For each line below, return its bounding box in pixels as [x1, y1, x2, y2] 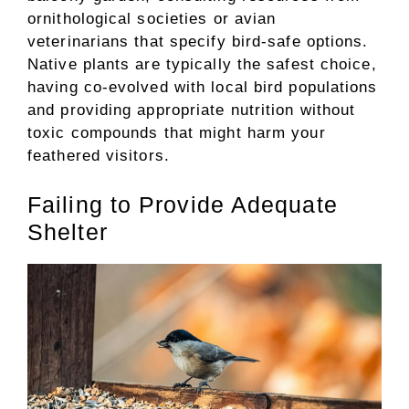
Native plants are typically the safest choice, [27, 56, 377, 73]
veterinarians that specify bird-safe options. [27, 33, 369, 50]
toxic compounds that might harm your [27, 124, 326, 142]
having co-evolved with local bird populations [27, 79, 378, 96]
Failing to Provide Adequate [27, 191, 338, 217]
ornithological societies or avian [27, 10, 277, 27]
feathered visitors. [27, 147, 170, 164]
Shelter [27, 218, 108, 245]
